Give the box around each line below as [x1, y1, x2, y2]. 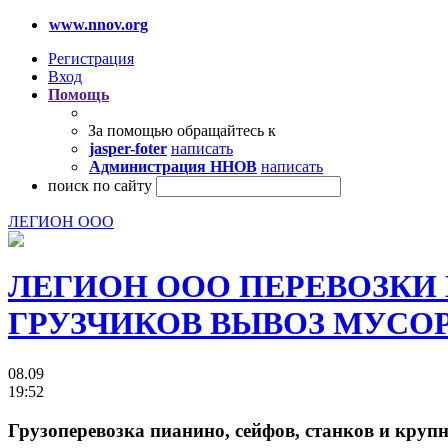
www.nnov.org [49, 16, 148, 33]
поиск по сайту [48, 177, 152, 194]
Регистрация [48, 50, 134, 67]
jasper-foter [89, 140, 167, 157]
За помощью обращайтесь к [88, 122, 276, 139]
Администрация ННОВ [89, 158, 257, 175]
